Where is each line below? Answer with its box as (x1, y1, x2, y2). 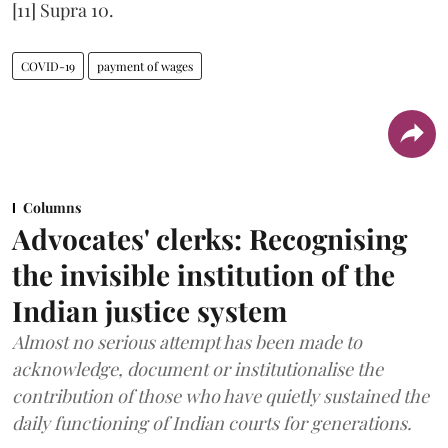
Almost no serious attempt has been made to (12, 329, 362, 354)
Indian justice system (12, 291, 287, 329)
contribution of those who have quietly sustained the (12, 383, 429, 408)
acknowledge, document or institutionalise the (12, 356, 383, 381)
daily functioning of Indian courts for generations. (12, 410, 412, 435)
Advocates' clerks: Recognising (12, 219, 407, 257)
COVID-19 (21, 57, 75, 74)
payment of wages (97, 57, 193, 74)
